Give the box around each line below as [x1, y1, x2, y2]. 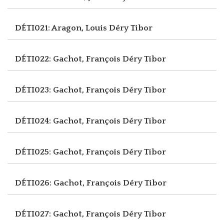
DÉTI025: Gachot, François [15, 147, 122, 156]
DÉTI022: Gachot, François [15, 54, 122, 63]
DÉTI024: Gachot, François [15, 116, 122, 125]
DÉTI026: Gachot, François [15, 178, 123, 187]
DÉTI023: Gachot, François [15, 85, 122, 94]
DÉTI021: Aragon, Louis [15, 23, 109, 32]
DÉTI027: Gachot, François [15, 209, 122, 218]
